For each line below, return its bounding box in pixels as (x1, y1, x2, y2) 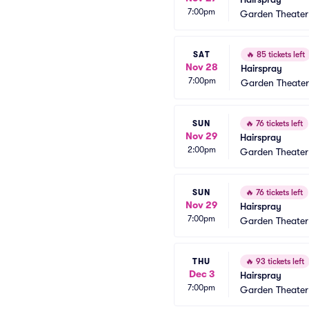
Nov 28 (186, 61, 218, 72)
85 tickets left (255, 50, 305, 59)
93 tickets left (254, 257, 304, 266)
